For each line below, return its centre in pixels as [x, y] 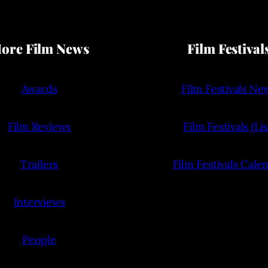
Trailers [39, 165]
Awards [39, 89]
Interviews [39, 202]
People [39, 240]
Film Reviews [39, 127]
